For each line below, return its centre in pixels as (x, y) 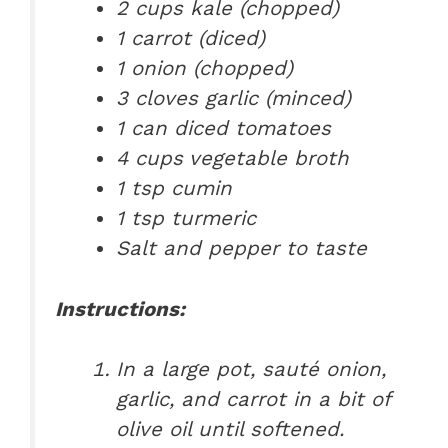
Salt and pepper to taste (242, 248)
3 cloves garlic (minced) (234, 98)
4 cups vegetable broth (233, 158)
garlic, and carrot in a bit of (253, 399)
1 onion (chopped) (205, 68)
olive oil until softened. (230, 429)
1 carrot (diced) (191, 38)
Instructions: (120, 308)
